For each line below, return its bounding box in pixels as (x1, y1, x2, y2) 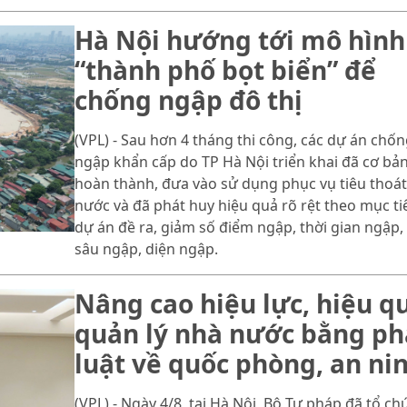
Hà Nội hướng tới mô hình (74, 23, 405, 58)
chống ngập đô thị (74, 83, 303, 118)
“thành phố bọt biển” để (74, 53, 376, 88)
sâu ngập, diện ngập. (74, 239, 218, 260)
